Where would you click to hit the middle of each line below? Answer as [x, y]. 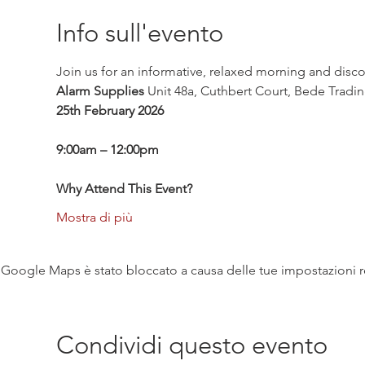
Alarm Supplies [100, 91]
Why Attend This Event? [124, 189]
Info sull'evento [139, 33]
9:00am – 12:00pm [107, 150]
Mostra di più [94, 217]
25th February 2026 [110, 110]
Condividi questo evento [191, 345]
